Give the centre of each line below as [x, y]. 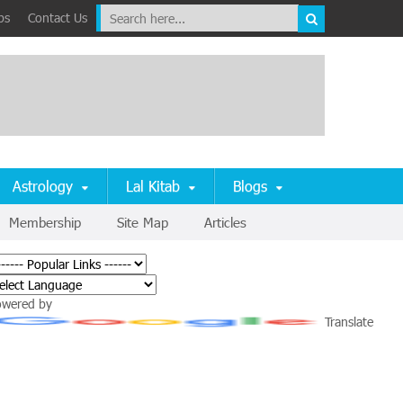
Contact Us [58, 18]
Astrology [43, 186]
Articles [225, 222]
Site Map [143, 222]
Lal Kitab [153, 186]
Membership [45, 222]
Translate [349, 322]
